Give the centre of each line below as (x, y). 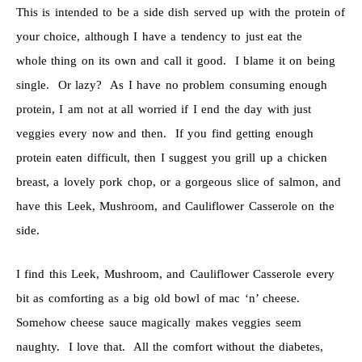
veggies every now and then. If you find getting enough (164, 133)
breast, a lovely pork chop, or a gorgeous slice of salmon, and (179, 181)
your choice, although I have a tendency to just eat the (159, 36)
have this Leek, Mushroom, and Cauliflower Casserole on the (175, 206)
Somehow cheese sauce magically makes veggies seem (158, 322)
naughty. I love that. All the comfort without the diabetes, (170, 346)
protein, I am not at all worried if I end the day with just (164, 109)
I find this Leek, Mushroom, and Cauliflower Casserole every (175, 274)
